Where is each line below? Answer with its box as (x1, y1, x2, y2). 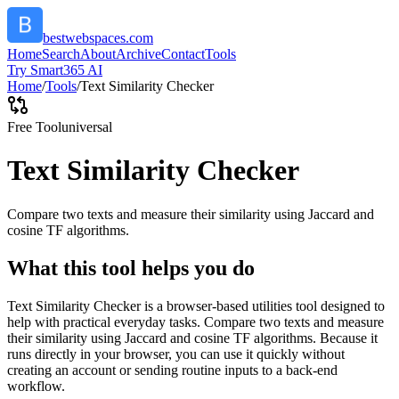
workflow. (7, 378, 65, 394)
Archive (116, 46, 161, 61)
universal (61, 119, 112, 134)
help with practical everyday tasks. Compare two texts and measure (7, 313, 384, 330)
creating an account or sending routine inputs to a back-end (7, 362, 338, 378)
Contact (161, 46, 205, 61)
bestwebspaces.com (43, 30, 153, 45)
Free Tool (7, 119, 61, 134)
